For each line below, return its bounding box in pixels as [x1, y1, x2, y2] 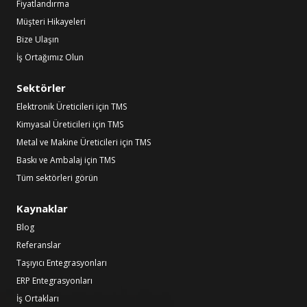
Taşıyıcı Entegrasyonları [16, 257, 107, 269]
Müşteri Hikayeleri [16, 16, 86, 28]
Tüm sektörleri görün [16, 172, 98, 184]
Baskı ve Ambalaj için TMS [16, 154, 115, 167]
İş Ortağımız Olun [16, 51, 84, 64]
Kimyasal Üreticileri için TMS [16, 119, 123, 131]
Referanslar [16, 239, 61, 251]
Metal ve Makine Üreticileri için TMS [16, 136, 151, 149]
